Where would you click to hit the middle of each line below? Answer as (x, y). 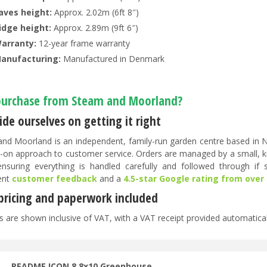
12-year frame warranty (84, 44)
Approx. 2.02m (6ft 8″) (95, 13)
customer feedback (55, 178)
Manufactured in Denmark (114, 59)
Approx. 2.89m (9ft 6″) (95, 28)
